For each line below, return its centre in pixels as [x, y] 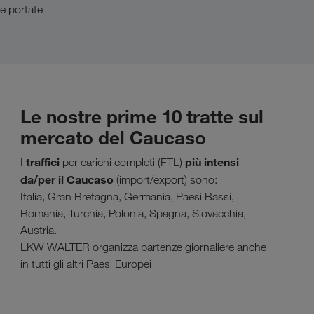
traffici [43, 162]
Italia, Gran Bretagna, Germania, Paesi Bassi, [127, 197]
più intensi [212, 162]
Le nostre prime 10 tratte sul [142, 116]
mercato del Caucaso [113, 137]
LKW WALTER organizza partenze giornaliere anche [143, 247]
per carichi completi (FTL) [124, 162]
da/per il [43, 179]
